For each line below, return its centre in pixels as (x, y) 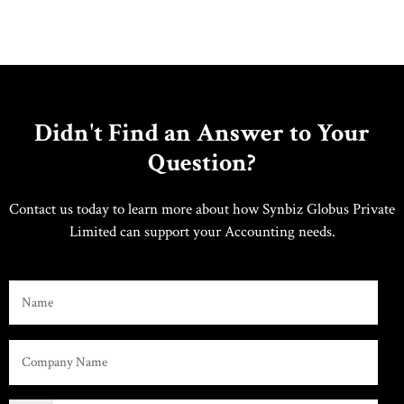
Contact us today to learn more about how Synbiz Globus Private (202, 209)
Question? (202, 163)
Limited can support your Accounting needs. (202, 232)
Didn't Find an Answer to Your (202, 133)
